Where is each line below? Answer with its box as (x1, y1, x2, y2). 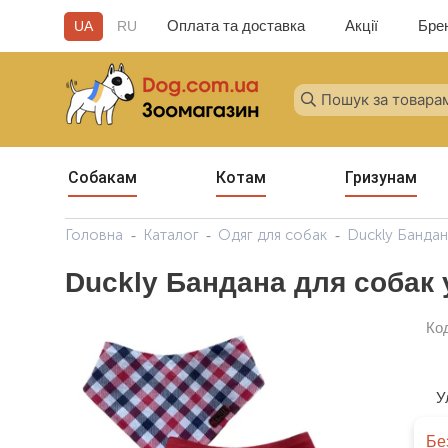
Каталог (142, 226, 199, 244)
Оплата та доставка (166, 17, 305, 34)
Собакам (67, 168, 137, 187)
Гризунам (344, 168, 417, 187)
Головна (65, 226, 123, 244)
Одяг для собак (218, 226, 327, 244)
